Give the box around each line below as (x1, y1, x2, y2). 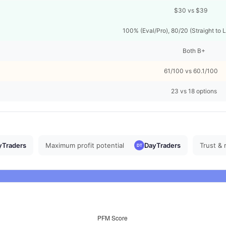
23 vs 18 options (171, 87, 217, 95)
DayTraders (144, 141, 181, 149)
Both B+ (182, 47, 205, 54)
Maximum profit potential (45, 141, 125, 149)
